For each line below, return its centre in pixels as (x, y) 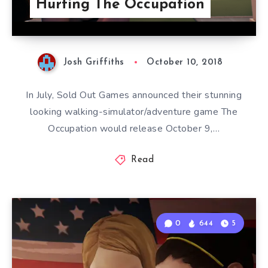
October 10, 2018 (185, 63)
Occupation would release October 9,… (134, 129)
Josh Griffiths (94, 63)
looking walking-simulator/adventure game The (134, 112)
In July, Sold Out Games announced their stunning (134, 95)
